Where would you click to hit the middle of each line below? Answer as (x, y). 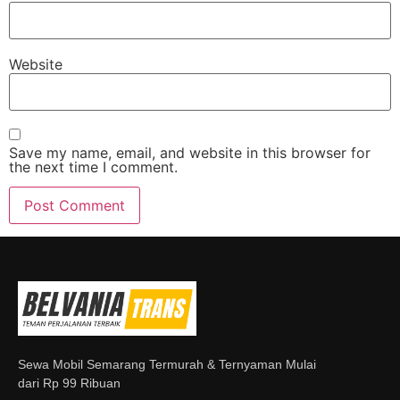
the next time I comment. (93, 167)
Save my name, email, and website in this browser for (190, 152)
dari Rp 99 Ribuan (69, 383)
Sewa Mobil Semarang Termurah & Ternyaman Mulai (167, 365)
